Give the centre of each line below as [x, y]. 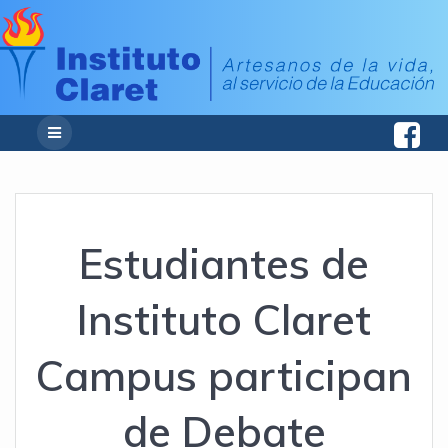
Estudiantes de [224, 263]
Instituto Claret [224, 319]
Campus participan [224, 375]
